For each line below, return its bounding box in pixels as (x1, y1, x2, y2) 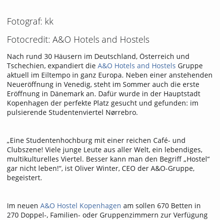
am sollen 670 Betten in (121, 200, 201, 210)
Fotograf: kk (7, 15, 54, 27)
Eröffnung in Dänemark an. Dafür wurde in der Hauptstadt (7, 88, 200, 98)
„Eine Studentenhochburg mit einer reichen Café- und (7, 135, 186, 145)
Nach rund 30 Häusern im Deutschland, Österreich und (7, 51, 190, 61)
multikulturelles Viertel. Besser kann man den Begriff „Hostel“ (7, 154, 210, 164)
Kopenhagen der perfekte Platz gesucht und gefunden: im (7, 98, 198, 108)
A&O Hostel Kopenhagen (40, 200, 121, 210)
